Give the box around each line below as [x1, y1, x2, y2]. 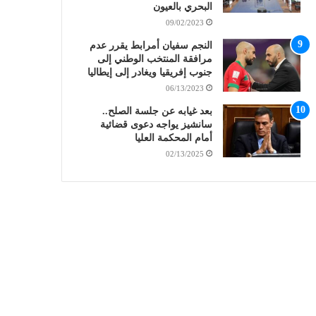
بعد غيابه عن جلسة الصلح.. [102, 106, 212, 117]
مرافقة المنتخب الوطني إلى [97, 54, 212, 65]
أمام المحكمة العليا [134, 133, 212, 144]
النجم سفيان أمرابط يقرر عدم [89, 40, 212, 51]
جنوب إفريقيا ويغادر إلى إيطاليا [87, 67, 212, 78]
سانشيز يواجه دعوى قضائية [99, 119, 212, 130]
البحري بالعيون [152, 1, 212, 13]
